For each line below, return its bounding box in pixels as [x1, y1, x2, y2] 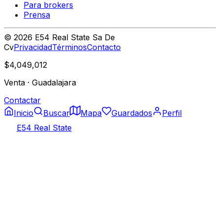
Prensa [24, 9, 50, 20]
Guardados [111, 108, 152, 118]
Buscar [43, 108, 70, 118]
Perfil [162, 108, 182, 118]
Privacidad [14, 42, 52, 52]
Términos [52, 42, 87, 52]
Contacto [87, 42, 121, 52]
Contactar [4, 95, 41, 105]
